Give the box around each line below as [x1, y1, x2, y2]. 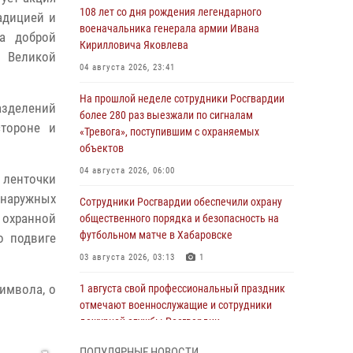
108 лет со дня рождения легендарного [80, 6, 262, 18]
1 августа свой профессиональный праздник [80, 282, 285, 295]
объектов [80, 142, 124, 154]
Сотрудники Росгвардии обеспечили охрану [80, 195, 282, 208]
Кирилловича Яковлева [80, 39, 188, 51]
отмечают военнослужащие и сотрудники [80, 299, 272, 311]
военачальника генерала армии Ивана [80, 22, 259, 35]
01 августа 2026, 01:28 [80, 339, 175, 349]
